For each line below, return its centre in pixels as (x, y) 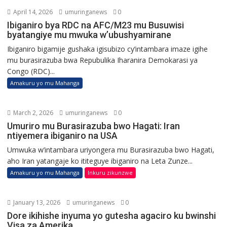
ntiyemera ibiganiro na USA (63, 136)
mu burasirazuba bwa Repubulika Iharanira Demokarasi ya (103, 60)
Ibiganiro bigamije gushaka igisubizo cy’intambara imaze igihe (108, 49)
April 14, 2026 (32, 12)
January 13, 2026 (36, 203)
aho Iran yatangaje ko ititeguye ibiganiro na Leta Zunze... (100, 161)
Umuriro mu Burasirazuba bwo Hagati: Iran (94, 126)
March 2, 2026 (33, 113)
